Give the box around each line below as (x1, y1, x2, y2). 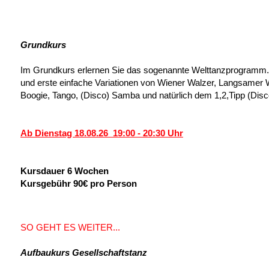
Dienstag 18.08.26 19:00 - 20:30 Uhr (35, 128, 183, 138)
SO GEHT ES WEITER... (20, 222, 120, 232)
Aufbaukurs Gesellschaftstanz (20, 247, 147, 258)
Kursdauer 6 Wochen (20, 166, 109, 176)
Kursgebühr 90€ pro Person (20, 178, 137, 189)
